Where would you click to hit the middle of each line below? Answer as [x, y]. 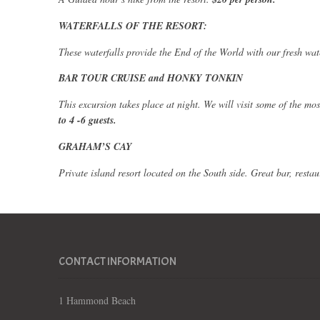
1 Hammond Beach [97, 301]
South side [224, 173]
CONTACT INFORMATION [117, 262]
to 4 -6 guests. [87, 120]
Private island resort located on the [131, 173]
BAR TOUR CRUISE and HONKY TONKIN [151, 78]
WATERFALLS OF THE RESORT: [133, 26]
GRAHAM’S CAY [95, 147]
